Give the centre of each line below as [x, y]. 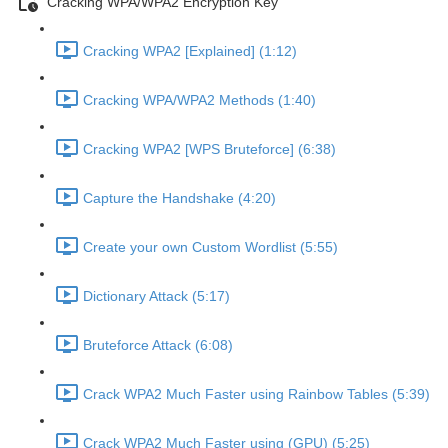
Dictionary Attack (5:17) [156, 296]
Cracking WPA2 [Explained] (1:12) [190, 51]
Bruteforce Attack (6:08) [158, 345]
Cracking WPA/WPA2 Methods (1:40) [199, 100]
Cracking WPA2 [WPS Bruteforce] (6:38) [209, 149]
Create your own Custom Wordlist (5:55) [210, 247]
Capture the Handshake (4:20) [179, 198]
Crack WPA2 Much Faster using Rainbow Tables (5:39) [256, 394]
